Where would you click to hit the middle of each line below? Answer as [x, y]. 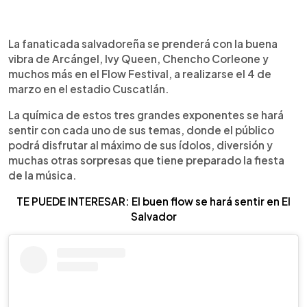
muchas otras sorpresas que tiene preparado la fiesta [146, 160]
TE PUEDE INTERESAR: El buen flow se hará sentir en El [153, 201]
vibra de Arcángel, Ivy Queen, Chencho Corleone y [138, 58]
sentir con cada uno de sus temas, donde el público [141, 130]
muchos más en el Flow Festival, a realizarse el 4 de [140, 73]
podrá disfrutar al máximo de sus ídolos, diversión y [140, 145]
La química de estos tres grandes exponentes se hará [146, 114]
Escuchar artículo [103, 42]
